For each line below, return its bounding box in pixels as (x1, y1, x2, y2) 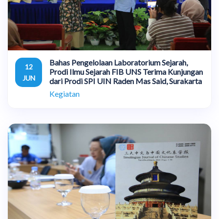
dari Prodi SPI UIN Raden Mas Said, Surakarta (49, 76, 202, 86)
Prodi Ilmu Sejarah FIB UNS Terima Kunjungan (49, 67, 203, 76)
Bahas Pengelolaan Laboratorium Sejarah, (49, 58, 188, 67)
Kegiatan (49, 89, 80, 98)
